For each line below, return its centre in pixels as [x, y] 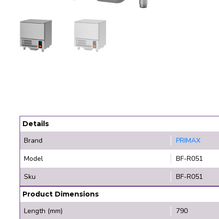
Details [36, 123]
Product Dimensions [61, 194]
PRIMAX [188, 140]
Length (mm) [43, 211]
